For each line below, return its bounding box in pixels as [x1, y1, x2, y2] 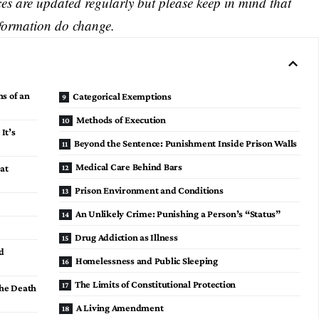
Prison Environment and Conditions [74, 184, 224, 196]
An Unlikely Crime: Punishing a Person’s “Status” [75, 207, 281, 219]
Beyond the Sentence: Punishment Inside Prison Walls [73, 137, 298, 149]
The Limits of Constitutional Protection [74, 278, 236, 290]
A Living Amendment [75, 301, 164, 313]
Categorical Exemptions [73, 90, 172, 102]
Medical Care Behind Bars [75, 160, 182, 172]
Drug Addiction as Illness [74, 231, 178, 243]
